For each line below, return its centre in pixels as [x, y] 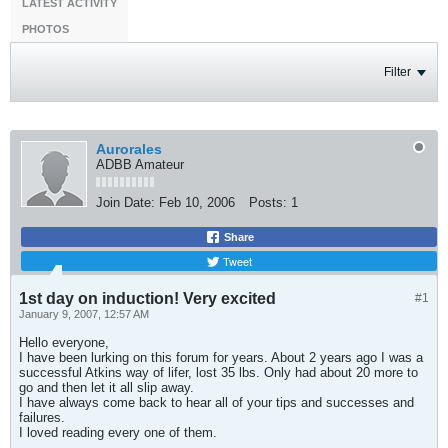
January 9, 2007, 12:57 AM [84, 314]
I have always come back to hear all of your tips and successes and [216, 402]
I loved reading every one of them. [118, 432]
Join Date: [125, 202]
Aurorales [129, 149]
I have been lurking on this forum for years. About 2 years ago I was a [221, 357]
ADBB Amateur [140, 164]
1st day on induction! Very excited [147, 298]
